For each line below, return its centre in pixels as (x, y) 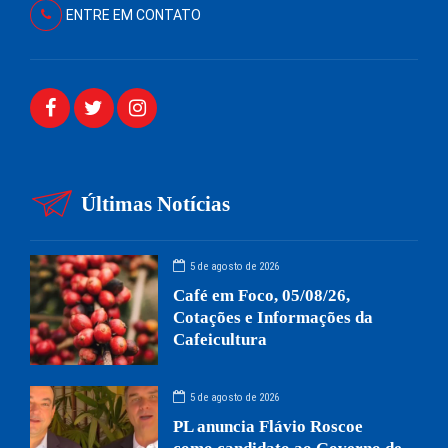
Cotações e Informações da (273, 318)
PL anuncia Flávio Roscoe (268, 427)
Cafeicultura (220, 340)
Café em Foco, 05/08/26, (262, 296)
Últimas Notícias (156, 203)
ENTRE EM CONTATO (133, 14)
